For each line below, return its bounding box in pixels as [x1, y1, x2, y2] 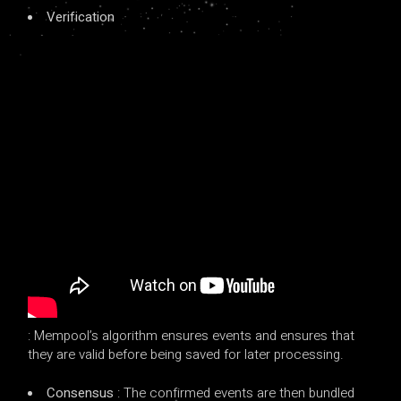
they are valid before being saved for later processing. [28, 344, 345, 364]
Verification [47, 6, 115, 27]
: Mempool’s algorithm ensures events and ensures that [28, 325, 355, 346]
